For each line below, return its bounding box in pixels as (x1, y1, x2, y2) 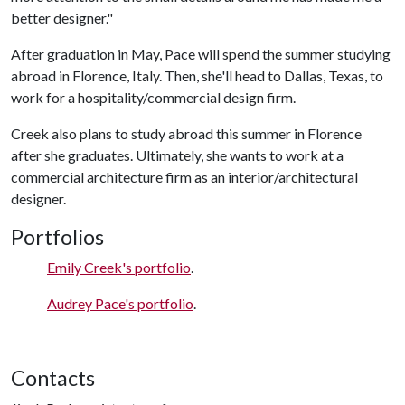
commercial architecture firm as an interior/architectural (11, 167, 358, 185)
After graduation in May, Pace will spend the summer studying (11, 44, 391, 62)
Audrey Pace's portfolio (47, 294, 193, 312)
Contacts (11, 364, 95, 391)
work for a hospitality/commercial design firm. (11, 88, 296, 106)
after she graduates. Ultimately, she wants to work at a (11, 146, 344, 164)
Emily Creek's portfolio (47, 258, 191, 276)
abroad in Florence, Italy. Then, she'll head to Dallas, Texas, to (11, 66, 383, 84)
